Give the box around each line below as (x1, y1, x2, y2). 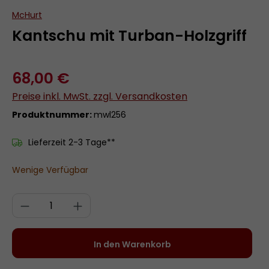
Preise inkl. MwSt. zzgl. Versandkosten (12, 89, 187, 103)
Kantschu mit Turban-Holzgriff (12, 25, 247, 46)
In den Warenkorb (93, 238, 171, 250)
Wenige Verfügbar (12, 164, 88, 176)
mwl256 (94, 109, 126, 121)
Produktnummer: (12, 109, 94, 121)
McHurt (12, 9, 42, 21)
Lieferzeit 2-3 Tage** (28, 136, 115, 148)
